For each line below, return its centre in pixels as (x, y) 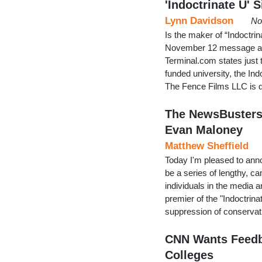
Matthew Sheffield (207, 146)
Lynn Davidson (199, 20)
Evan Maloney (204, 130)
